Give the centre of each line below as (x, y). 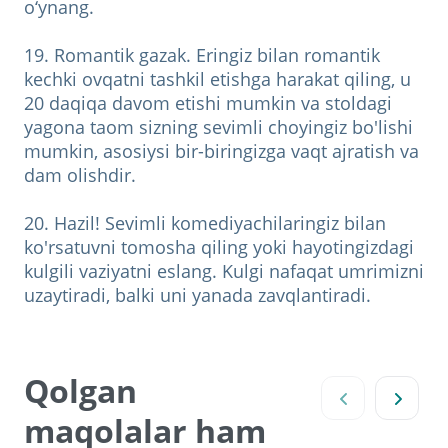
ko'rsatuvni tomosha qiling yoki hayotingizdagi (219, 246)
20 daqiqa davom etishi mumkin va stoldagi (208, 102)
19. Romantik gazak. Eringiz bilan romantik (202, 54)
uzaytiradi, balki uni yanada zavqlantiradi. (197, 294)
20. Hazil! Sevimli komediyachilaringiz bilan (205, 222)
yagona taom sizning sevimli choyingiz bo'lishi (218, 126)
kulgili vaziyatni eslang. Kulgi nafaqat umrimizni (224, 270)
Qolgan (80, 390)
